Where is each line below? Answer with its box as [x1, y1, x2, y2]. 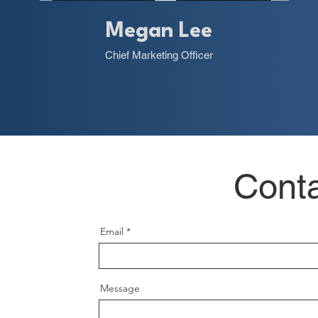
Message [99, 282, 140, 295]
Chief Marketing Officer [105, 49, 213, 61]
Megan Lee [106, 21, 212, 42]
